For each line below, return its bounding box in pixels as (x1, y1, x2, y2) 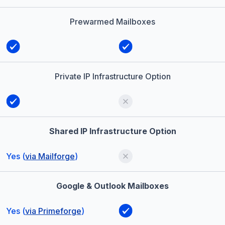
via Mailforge (25, 151, 75, 162)
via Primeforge (25, 206, 81, 216)
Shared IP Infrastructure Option (49, 126, 176, 137)
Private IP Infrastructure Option (54, 71, 171, 82)
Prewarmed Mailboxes (70, 17, 155, 27)
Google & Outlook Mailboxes (56, 181, 169, 191)
